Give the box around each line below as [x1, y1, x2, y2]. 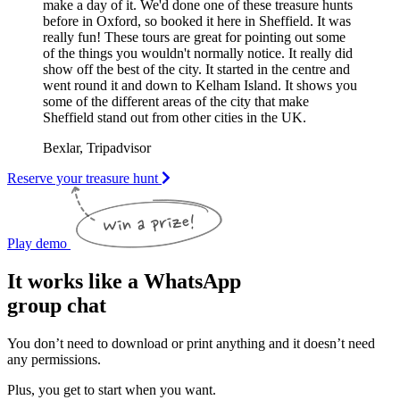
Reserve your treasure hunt [7, 170, 162, 186]
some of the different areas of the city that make [43, 93, 309, 109]
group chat [7, 293, 106, 317]
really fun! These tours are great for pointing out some [43, 29, 346, 45]
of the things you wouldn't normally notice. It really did [43, 45, 353, 61]
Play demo [7, 235, 71, 251]
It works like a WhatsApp [7, 269, 241, 293]
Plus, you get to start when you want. [7, 381, 216, 397]
